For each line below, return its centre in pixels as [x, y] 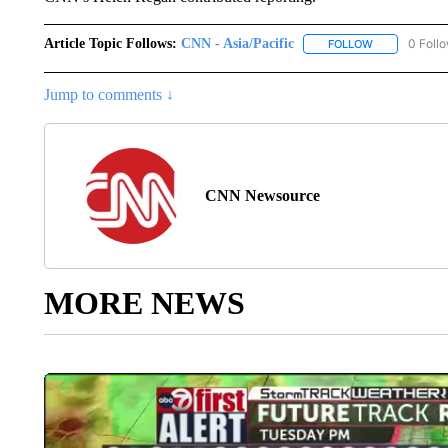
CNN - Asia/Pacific [237, 43]
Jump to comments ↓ [108, 95]
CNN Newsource [262, 196]
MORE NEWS [144, 303]
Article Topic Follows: [110, 43]
